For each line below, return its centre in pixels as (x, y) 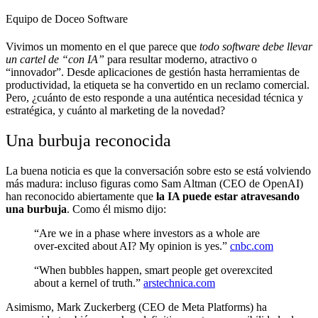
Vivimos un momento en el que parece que (103, 47)
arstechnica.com (179, 283)
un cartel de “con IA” (55, 60)
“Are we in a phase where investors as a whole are (147, 234)
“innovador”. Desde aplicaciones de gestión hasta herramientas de (153, 72)
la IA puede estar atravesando (228, 197)
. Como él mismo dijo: (116, 209)
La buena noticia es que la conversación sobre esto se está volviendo (158, 171)
